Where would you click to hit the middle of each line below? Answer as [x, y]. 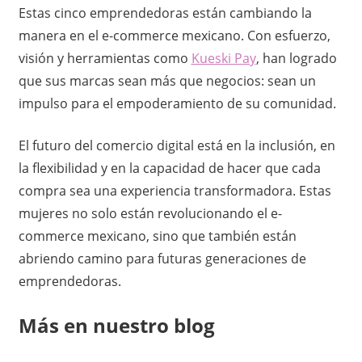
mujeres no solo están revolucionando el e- [150, 213]
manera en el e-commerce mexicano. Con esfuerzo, [174, 35]
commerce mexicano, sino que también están [157, 236]
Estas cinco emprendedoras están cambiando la [165, 13]
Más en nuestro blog [116, 325]
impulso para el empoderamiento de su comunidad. [179, 103]
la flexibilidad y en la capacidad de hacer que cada [169, 168]
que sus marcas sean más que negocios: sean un [167, 80]
